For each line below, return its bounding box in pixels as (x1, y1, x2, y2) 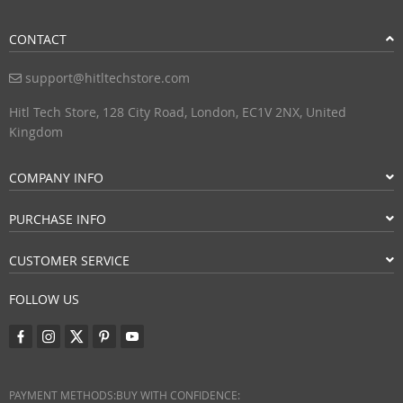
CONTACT (9, 31, 67, 49)
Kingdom (9, 123, 63, 141)
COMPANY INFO (9, 169, 103, 187)
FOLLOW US (9, 291, 79, 309)
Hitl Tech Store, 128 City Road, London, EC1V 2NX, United (9, 103, 346, 121)
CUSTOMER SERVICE (9, 252, 130, 270)
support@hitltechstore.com (22, 69, 190, 87)
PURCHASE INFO (9, 210, 106, 228)
